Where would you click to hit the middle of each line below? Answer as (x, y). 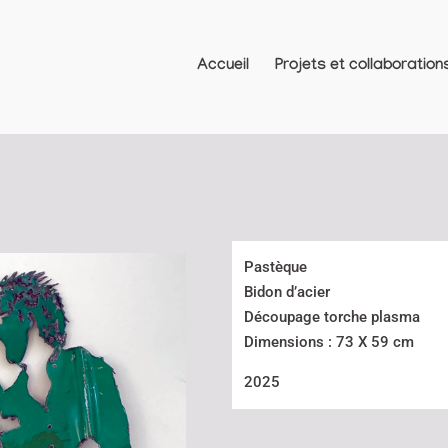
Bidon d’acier (286, 292)
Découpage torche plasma (331, 317)
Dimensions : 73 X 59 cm (328, 342)
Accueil (222, 66)
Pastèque (275, 267)
